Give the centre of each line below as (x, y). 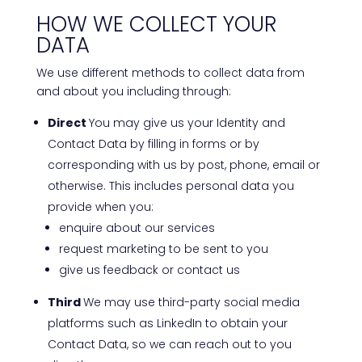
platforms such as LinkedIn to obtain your (167, 323)
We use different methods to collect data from (170, 73)
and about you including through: (133, 91)
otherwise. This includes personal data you (170, 186)
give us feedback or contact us (149, 270)
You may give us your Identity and (187, 123)
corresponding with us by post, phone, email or (183, 165)
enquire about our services (137, 228)
